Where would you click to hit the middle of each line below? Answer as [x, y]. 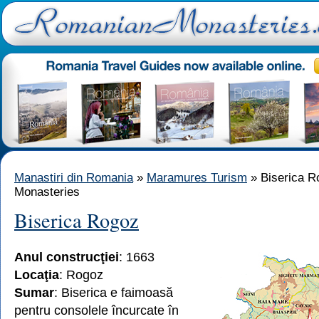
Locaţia [37, 274]
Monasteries [47, 192]
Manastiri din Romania [74, 178]
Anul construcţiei [67, 257]
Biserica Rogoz [77, 220]
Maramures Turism [197, 178]
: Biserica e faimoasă [114, 292]
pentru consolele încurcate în [96, 310]
